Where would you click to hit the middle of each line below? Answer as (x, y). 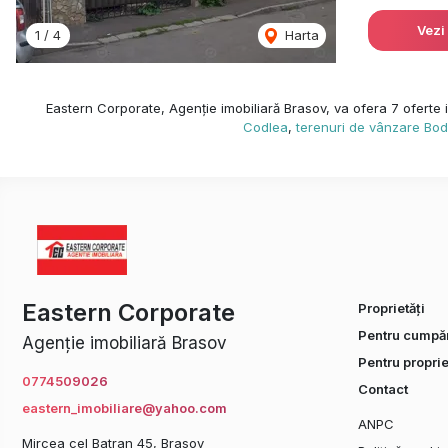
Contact (383, 389)
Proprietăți (391, 308)
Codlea (265, 127)
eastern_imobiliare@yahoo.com (124, 408)
